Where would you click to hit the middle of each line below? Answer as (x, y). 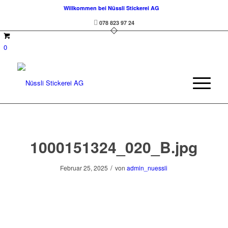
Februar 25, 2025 (84, 168)
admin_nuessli (147, 168)
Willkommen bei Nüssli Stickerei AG (111, 8)
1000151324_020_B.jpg (114, 147)
